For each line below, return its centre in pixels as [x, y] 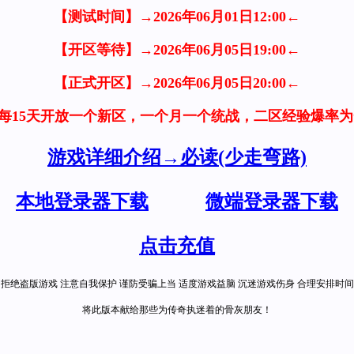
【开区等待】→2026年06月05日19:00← [177, 50]
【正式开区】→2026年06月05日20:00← [177, 83]
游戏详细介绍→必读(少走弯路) [177, 157]
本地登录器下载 [82, 201]
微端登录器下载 [272, 201]
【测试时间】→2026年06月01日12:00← [177, 17]
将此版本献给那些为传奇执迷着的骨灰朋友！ [177, 310]
